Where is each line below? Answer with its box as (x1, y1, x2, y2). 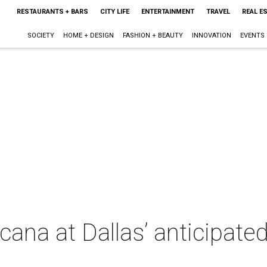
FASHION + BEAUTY (122, 32, 183, 39)
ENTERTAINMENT (141, 8, 194, 15)
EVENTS (240, 32, 265, 39)
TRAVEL (206, 8, 230, 15)
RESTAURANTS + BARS (16, 8, 88, 15)
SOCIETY (27, 32, 54, 39)
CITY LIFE (100, 8, 129, 15)
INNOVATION (191, 32, 231, 39)
